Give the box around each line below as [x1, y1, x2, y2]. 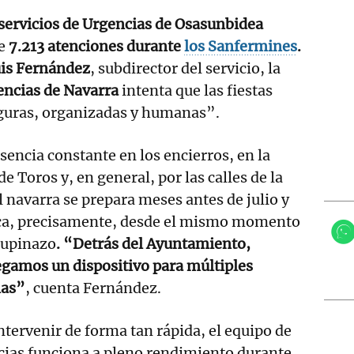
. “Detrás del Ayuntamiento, [56, 234, 251, 253]
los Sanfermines [184, 36, 297, 55]
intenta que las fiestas [119, 81, 273, 100]
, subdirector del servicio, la [90, 58, 281, 77]
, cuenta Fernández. [25, 278, 165, 297]
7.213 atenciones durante [9, 36, 184, 55]
